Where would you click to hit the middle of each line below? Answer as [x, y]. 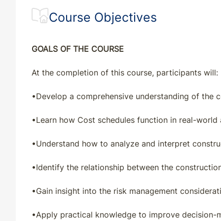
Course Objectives [103, 17]
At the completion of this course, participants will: [125, 73]
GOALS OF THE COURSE [78, 49]
